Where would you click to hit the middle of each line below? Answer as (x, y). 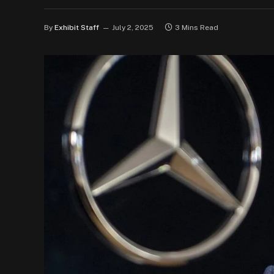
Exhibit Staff (77, 28)
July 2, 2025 (133, 28)
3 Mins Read (197, 28)
